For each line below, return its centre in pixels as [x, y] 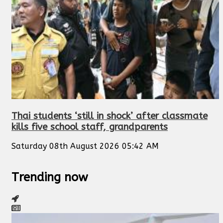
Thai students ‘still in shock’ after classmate [110, 116]
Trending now [50, 177]
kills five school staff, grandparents [90, 127]
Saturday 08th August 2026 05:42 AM [85, 146]
